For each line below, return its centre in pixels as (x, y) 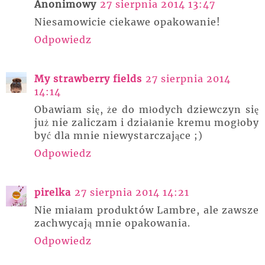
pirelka (53, 193)
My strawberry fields (88, 79)
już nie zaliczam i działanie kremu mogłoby (147, 123)
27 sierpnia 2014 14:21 (132, 193)
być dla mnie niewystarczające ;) (119, 136)
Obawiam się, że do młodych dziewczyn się (147, 110)
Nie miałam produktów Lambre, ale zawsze (147, 210)
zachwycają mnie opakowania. (112, 223)
